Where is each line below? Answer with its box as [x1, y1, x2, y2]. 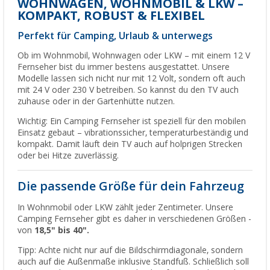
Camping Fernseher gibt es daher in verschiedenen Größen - [17, 213, 251, 224]
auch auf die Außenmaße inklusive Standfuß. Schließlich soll [17, 256, 249, 266]
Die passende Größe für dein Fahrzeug [17, 178, 244, 193]
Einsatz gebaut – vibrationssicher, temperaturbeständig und [17, 127, 248, 137]
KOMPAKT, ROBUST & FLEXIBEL [17, 8, 205, 23]
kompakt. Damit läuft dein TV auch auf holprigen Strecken [17, 139, 242, 149]
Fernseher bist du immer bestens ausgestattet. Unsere [17, 61, 230, 72]
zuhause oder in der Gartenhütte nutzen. [17, 96, 175, 106]
